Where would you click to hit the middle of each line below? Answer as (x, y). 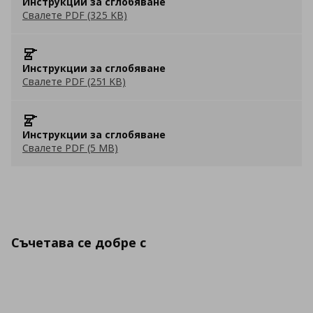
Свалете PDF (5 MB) (70, 148)
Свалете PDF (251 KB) (74, 81)
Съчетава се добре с (79, 242)
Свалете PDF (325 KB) (75, 15)
